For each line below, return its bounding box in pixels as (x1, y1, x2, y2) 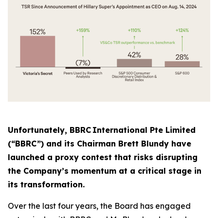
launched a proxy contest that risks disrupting (8, 152, 198, 162)
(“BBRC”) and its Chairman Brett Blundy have (8, 139, 191, 148)
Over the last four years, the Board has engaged (8, 201, 191, 211)
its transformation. (8, 180, 85, 189)
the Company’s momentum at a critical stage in (8, 166, 201, 176)
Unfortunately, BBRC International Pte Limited (8, 125, 196, 135)
